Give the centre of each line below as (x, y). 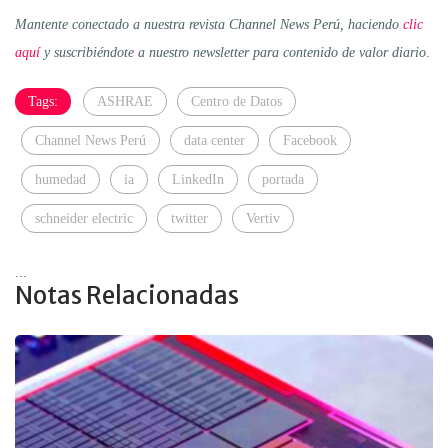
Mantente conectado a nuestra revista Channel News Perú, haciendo (209, 24)
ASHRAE (125, 101)
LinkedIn (198, 179)
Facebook (310, 140)
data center (214, 140)
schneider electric (84, 218)
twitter (189, 218)
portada (283, 179)
